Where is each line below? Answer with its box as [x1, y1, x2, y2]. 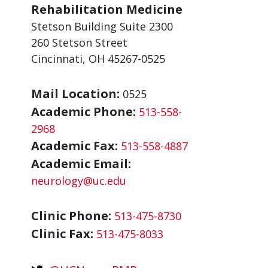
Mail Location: [31, 86, 120, 102]
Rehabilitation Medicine [31, 1, 182, 17]
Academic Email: [31, 156, 131, 172]
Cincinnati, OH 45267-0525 [31, 51, 165, 66]
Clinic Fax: [31, 226, 93, 242]
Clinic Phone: [31, 208, 111, 224]
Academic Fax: [31, 138, 118, 154]
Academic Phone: [31, 103, 136, 120]
